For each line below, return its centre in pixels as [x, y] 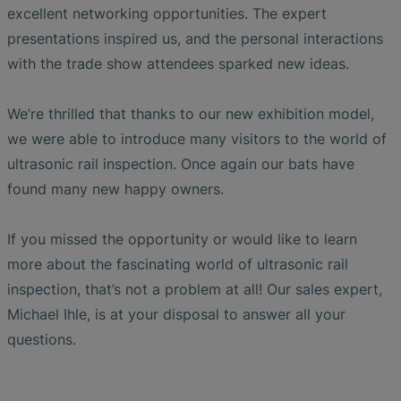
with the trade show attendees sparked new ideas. [178, 63]
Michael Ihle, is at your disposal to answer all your [176, 314]
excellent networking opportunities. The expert [167, 13]
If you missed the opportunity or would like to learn [182, 239]
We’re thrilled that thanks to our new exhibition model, [191, 113]
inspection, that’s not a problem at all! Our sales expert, [195, 289]
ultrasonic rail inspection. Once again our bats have [181, 163]
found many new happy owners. [115, 188]
